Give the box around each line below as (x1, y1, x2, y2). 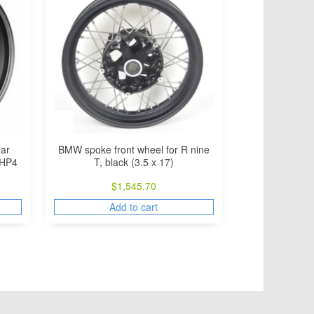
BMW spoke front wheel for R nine (57, 142, 210, 156)
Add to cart (109, 199, 158, 214)
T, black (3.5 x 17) (93, 154, 174, 169)
